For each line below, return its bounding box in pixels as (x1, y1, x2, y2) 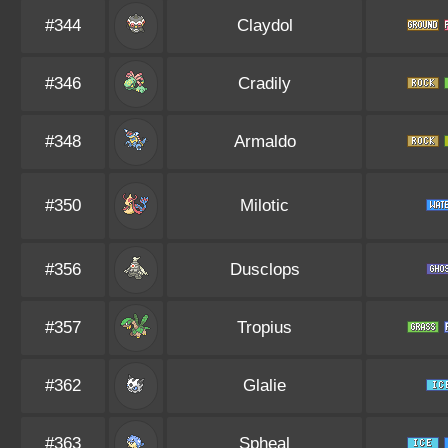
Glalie (243, 376, 286, 395)
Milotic (240, 196, 289, 215)
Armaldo (233, 132, 296, 151)
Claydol (236, 16, 293, 35)
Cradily (238, 74, 291, 93)
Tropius (237, 318, 292, 337)
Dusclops (229, 260, 300, 279)
